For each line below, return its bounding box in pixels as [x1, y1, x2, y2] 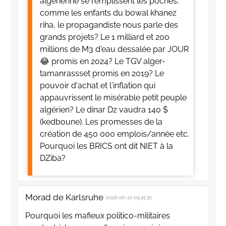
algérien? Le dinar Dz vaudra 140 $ [40, 104, 168, 115]
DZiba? [40, 153, 66, 163]
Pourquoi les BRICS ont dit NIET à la [40, 141, 173, 151]
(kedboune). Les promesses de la [40, 117, 162, 127]
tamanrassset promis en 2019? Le [40, 68, 164, 78]
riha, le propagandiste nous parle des [40, 20, 178, 30]
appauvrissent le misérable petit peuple [40, 92, 187, 102]
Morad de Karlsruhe [25, 192, 103, 202]
